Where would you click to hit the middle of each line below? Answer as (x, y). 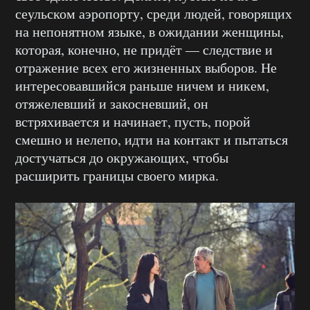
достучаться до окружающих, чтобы (122, 157)
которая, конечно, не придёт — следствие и (144, 49)
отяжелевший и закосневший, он (112, 103)
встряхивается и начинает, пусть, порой (133, 121)
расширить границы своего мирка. (117, 175)
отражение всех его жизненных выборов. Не (146, 67)
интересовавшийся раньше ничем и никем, (142, 85)
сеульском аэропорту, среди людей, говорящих (154, 13)
